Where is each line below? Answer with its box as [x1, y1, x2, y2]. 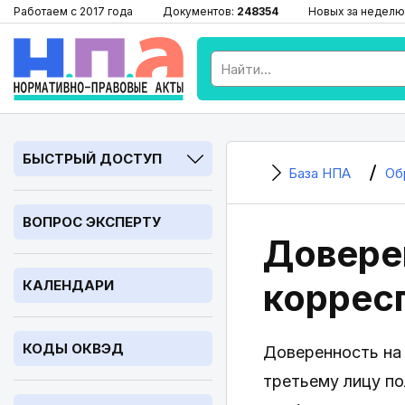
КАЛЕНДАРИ [23, 277, 114, 294]
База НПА [288, 165, 351, 182]
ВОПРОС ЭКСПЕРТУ [23, 213, 161, 231]
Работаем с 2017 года [14, 5, 133, 18]
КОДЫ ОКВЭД [23, 340, 124, 357]
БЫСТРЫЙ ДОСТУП [23, 150, 162, 167]
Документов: [163, 5, 237, 18]
